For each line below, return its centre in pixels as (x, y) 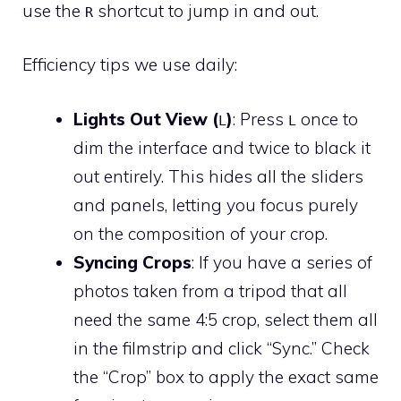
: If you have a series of (282, 262)
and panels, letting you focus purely (216, 205)
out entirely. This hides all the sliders (218, 176)
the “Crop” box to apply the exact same (226, 376)
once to (327, 119)
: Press (260, 119)
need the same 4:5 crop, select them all (226, 319)
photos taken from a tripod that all (210, 290)
